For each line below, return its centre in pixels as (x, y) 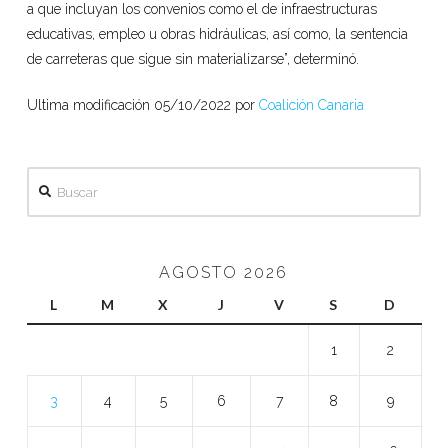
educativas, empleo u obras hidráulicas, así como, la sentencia (217, 34)
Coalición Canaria (311, 105)
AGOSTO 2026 (224, 273)
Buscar (47, 178)
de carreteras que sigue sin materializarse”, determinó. (192, 59)
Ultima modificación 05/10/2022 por (142, 105)
